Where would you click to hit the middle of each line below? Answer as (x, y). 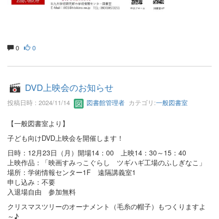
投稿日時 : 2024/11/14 (41, 103)
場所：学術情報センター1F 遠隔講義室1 (72, 172)
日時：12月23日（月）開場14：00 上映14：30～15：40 (97, 152)
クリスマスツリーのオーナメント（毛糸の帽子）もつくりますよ (107, 206)
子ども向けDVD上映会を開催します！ (66, 138)
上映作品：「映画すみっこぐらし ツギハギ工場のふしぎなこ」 (107, 162)
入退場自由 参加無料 (42, 191)
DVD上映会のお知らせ (69, 87)
